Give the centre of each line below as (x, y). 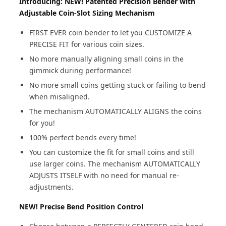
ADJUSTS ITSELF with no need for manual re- (104, 175)
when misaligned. (60, 97)
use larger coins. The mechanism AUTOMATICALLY (115, 164)
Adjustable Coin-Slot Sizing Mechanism (87, 13)
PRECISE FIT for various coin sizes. (87, 44)
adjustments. (52, 187)
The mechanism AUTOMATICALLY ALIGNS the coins (116, 111)
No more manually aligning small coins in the (107, 59)
